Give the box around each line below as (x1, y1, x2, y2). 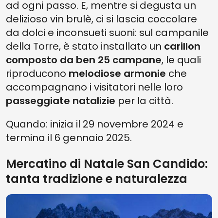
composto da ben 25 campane (6, 53, 162, 67)
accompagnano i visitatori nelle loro (6, 80, 183, 94)
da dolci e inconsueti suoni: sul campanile (6, 26, 209, 39)
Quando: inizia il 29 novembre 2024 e (6, 117, 183, 131)
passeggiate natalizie (6, 94, 115, 108)
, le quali (162, 53, 201, 67)
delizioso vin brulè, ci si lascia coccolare (6, 12, 197, 26)
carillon (164, 39, 200, 53)
